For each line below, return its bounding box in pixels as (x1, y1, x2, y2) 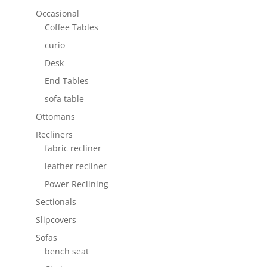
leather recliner (44, 160, 107, 172)
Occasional (35, 8, 79, 20)
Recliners (35, 129, 73, 141)
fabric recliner (44, 142, 101, 154)
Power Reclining (44, 178, 108, 190)
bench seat (44, 246, 89, 257)
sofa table (44, 93, 84, 105)
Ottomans (35, 111, 75, 123)
